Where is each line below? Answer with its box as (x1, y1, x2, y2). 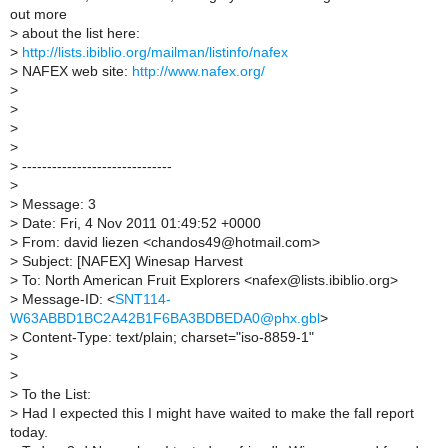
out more (10, 6, 67, 22)
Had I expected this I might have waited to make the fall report (18, 405, 414, 421)
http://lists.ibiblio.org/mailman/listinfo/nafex (22, 44, 288, 60)
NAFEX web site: (18, 63, 132, 79)
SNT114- (115, 291, 171, 307)
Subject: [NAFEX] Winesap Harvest (18, 253, 243, 269)
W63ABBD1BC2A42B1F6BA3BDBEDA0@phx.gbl (10, 310, 320, 326)
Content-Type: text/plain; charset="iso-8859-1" (18, 329, 314, 345)
